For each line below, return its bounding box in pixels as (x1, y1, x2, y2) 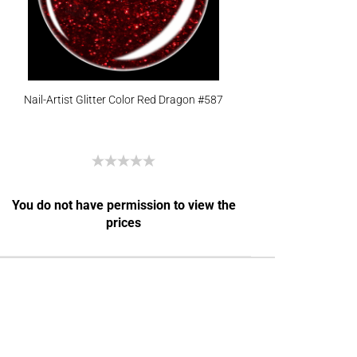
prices (106, 215, 142, 230)
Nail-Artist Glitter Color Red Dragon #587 (23, 93, 223, 106)
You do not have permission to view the (11, 198, 236, 213)
